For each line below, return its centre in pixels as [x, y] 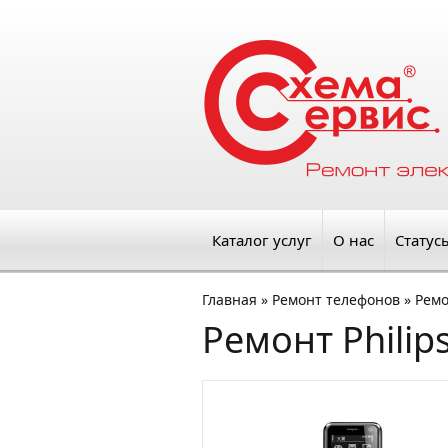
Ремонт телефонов [336, 299]
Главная [229, 299]
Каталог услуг [262, 240]
